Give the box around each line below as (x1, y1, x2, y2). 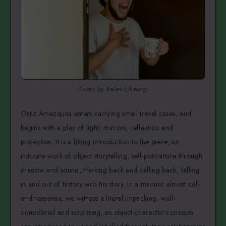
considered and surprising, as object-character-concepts (21, 207, 194, 217)
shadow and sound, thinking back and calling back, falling (21, 164, 200, 175)
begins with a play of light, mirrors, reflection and (21, 122, 174, 133)
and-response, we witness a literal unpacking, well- (21, 193, 176, 203)
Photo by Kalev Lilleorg (79, 84, 147, 94)
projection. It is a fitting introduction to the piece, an (21, 136, 179, 147)
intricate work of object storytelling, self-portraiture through (21, 150, 203, 161)
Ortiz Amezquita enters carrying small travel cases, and (21, 108, 192, 119)
